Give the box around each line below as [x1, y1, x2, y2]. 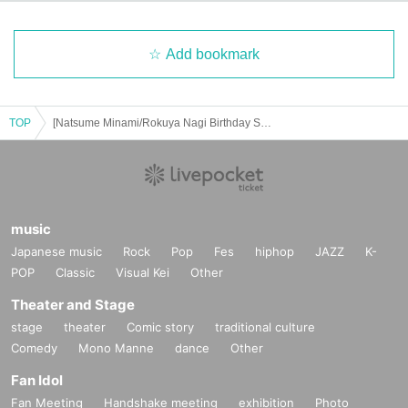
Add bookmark [166, 46, 260, 62]
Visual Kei [116, 264, 169, 280]
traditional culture [215, 319, 315, 334]
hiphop [255, 243, 294, 259]
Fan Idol [11, 371, 63, 389]
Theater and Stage [11, 295, 135, 313]
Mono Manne [78, 340, 154, 355]
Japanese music [11, 243, 102, 259]
